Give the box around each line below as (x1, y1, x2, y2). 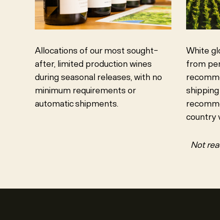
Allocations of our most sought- (35, 45, 158, 56)
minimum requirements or (35, 85, 136, 96)
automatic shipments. (35, 98, 118, 110)
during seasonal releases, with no (35, 72, 162, 83)
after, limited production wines (35, 58, 152, 70)
